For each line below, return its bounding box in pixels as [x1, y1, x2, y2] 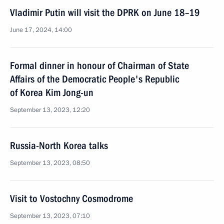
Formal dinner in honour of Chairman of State [10, 59, 189, 71]
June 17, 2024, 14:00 [10, 25, 72, 34]
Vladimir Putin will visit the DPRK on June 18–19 [10, 6, 200, 18]
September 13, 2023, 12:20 [10, 105, 90, 114]
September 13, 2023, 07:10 [10, 211, 90, 220]
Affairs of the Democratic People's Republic [10, 73, 179, 85]
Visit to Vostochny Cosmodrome [10, 192, 133, 204]
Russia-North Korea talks [10, 139, 108, 151]
